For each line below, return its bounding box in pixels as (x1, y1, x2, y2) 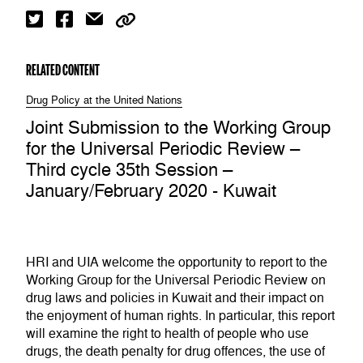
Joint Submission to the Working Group (26, 116, 331, 139)
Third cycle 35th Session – (26, 158, 233, 181)
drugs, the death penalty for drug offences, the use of (26, 343, 325, 360)
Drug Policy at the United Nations (26, 94, 182, 107)
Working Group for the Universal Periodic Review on (26, 271, 326, 288)
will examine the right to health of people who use (26, 325, 309, 342)
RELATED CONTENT (26, 61, 100, 79)
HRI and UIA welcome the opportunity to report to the (26, 254, 327, 271)
